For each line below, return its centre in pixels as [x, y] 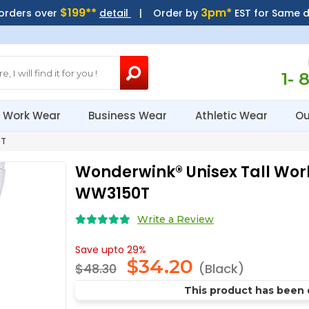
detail [115, 13]
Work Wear [33, 116]
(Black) [222, 269]
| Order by [166, 13]
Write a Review [176, 219]
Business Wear [129, 116]
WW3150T [113, 193]
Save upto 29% [111, 250]
